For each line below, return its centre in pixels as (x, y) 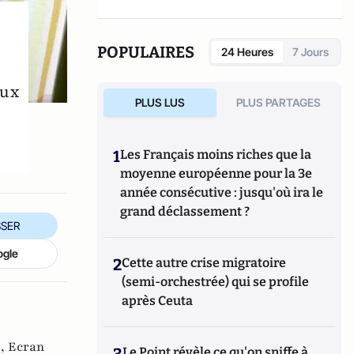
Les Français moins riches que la (216, 154)
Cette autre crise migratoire (204, 262)
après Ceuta (158, 300)
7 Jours (311, 51)
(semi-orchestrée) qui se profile (216, 281)
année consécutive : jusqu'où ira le (222, 192)
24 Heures (247, 51)
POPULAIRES (146, 52)
